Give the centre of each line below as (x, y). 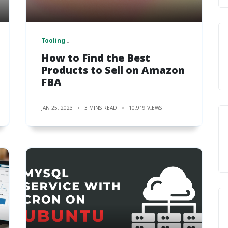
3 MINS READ (101, 108)
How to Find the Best (96, 58)
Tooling (53, 40)
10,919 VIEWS (145, 108)
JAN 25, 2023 (57, 108)
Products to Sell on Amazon (113, 70)
